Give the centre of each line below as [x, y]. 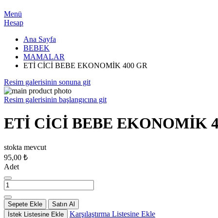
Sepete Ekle [25, 204]
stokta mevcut [25, 147]
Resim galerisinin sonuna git [47, 82]
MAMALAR [44, 57]
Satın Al [64, 204]
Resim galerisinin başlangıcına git [55, 100]
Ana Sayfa [40, 39]
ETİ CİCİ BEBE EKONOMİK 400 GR [85, 65]
